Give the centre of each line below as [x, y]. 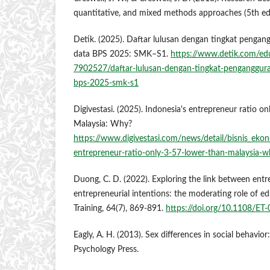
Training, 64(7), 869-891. [120, 209]
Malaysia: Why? [103, 124]
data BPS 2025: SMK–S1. [122, 55]
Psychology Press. [106, 250]
